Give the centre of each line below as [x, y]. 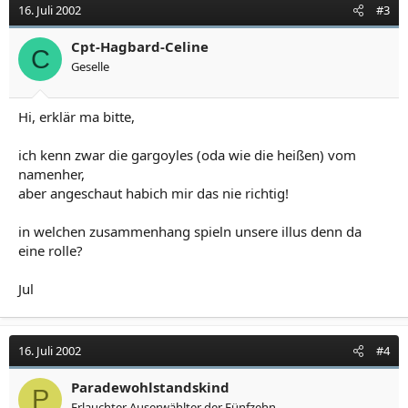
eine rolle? [51, 250]
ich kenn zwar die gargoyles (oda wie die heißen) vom [187, 154]
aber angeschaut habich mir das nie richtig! [153, 193]
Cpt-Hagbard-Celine [140, 46]
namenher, [51, 173]
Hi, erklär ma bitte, [76, 116]
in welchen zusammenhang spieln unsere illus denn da [190, 231]
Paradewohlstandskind [150, 387]
